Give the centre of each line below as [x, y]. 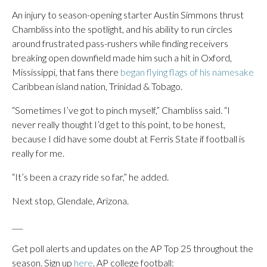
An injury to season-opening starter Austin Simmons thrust [128, 15]
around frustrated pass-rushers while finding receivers [120, 43]
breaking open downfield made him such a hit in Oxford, [122, 58]
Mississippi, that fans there [66, 72]
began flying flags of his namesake [187, 72]
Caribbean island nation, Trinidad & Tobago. [97, 86]
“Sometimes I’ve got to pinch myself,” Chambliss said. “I [121, 110]
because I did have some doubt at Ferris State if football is [128, 139]
